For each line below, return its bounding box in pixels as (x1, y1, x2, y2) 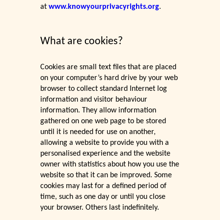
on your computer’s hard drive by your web (40, 74, 178, 82)
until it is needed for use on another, (40, 128, 156, 137)
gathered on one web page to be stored (40, 117, 166, 126)
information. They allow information (40, 107, 157, 115)
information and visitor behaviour (40, 96, 148, 104)
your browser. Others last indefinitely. (40, 204, 160, 212)
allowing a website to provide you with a (40, 139, 169, 147)
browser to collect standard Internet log (40, 85, 167, 93)
